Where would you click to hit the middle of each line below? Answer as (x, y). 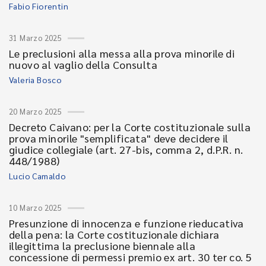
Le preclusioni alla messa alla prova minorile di (122, 53)
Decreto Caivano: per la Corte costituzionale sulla (130, 127)
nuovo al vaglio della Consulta (83, 64)
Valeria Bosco (36, 80)
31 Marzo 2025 (36, 38)
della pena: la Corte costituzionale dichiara (114, 234)
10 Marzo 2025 (36, 208)
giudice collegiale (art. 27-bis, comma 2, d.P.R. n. (126, 149)
